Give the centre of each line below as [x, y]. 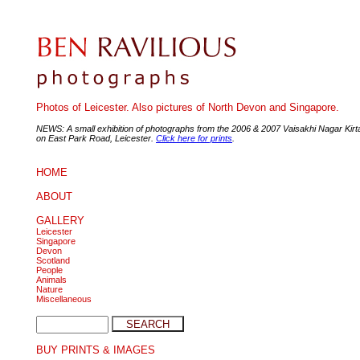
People [49, 270]
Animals [51, 279]
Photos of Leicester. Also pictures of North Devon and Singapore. [188, 107]
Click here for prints [194, 139]
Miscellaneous [64, 299]
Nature [49, 289]
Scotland [53, 260]
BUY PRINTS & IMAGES [96, 350]
